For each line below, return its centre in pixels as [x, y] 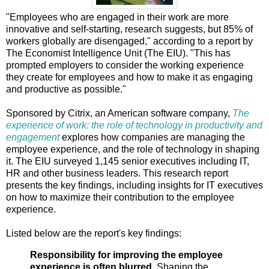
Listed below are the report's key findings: [94, 233]
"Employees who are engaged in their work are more [117, 17]
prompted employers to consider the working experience [125, 65]
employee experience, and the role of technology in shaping [133, 149]
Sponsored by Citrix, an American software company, [119, 113]
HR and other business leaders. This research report [117, 173]
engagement [33, 137]
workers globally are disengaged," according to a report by [129, 41]
